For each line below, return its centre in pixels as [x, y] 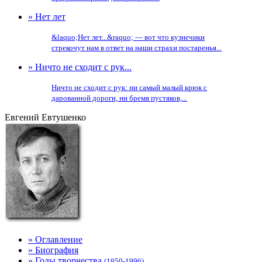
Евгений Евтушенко [45, 117]
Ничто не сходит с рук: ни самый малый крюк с [129, 87]
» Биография [53, 250]
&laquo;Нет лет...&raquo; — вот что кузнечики [128, 37]
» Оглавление [55, 239]
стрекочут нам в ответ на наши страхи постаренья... [137, 48]
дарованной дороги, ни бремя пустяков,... [119, 98]
